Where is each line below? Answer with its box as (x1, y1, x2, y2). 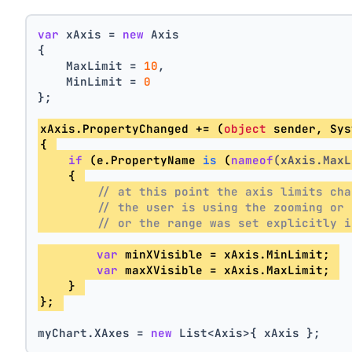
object (224, 121, 267, 137)
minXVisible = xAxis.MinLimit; (118, 247, 338, 262)
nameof (231, 152, 274, 168)
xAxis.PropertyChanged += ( (40, 121, 225, 137)
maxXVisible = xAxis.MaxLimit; (118, 262, 338, 278)
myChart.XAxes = (38, 325, 152, 341)
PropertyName (111, 152, 203, 168)
